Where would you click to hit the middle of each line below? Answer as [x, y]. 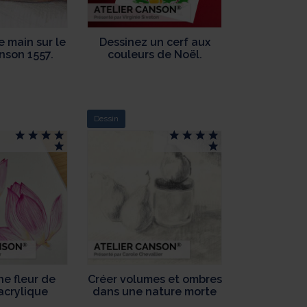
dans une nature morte [155, 291]
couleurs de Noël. [155, 55]
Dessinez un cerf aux [155, 42]
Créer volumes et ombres [155, 279]
